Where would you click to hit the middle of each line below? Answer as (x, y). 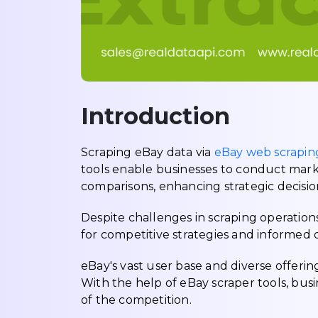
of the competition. (136, 300)
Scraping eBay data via (148, 152)
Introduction (155, 116)
